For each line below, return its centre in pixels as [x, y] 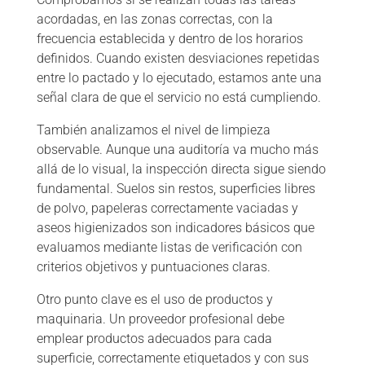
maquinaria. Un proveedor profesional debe [160, 319]
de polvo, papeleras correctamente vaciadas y [167, 209]
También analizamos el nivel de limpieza [153, 130]
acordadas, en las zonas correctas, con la [154, 20]
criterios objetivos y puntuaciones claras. [153, 267]
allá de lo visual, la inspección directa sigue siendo [181, 169]
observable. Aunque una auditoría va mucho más [177, 150]
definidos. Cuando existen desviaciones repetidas [178, 59]
